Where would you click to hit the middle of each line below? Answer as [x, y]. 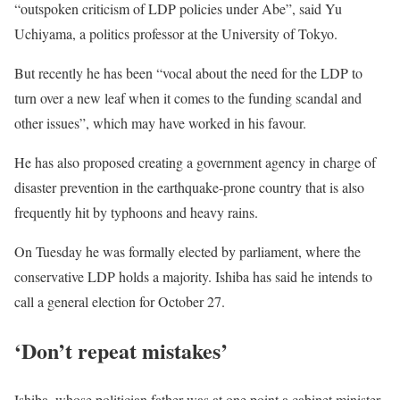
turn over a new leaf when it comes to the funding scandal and [188, 98]
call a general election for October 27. [120, 301]
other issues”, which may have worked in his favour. [160, 123]
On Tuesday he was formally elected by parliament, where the [187, 251]
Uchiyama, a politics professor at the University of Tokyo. [176, 33]
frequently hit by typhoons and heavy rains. [136, 212]
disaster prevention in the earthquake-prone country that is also [189, 187]
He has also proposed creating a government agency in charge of [195, 162]
